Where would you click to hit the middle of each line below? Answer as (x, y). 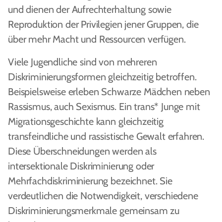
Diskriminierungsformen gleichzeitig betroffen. (102, 77)
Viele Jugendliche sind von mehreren (83, 62)
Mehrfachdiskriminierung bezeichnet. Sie (90, 181)
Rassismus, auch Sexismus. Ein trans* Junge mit (104, 107)
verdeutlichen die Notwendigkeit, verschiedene (103, 196)
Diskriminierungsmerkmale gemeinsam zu (94, 211)
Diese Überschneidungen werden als (82, 151)
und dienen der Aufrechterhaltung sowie (90, 9)
